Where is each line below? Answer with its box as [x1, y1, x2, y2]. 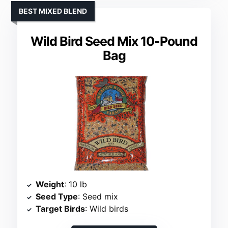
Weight [36, 179, 65, 190]
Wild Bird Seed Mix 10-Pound [31, 34, 197, 49]
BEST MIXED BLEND [19, 7, 88, 16]
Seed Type [36, 191, 78, 202]
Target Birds [36, 204, 85, 214]
